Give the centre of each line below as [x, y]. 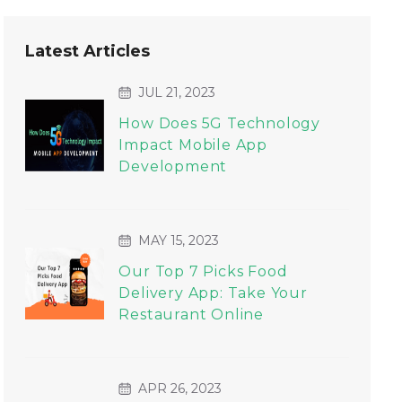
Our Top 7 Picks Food [203, 271]
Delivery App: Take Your [213, 293]
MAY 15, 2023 [179, 240]
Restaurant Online [193, 315]
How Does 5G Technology [219, 123]
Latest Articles [88, 51]
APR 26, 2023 [180, 389]
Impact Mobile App [193, 145]
